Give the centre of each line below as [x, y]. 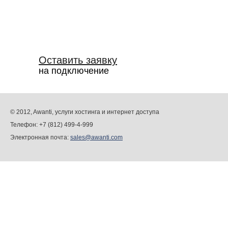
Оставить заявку [78, 60]
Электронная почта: [40, 137]
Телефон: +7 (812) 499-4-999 [52, 125]
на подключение [74, 71]
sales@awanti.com [96, 137]
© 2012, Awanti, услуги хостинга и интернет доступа [85, 112]
